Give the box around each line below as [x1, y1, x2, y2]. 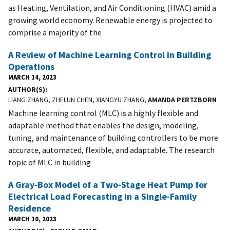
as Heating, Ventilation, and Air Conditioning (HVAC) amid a [8, 2, 216, 13]
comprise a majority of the [8, 27, 102, 37]
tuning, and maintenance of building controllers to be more [8, 132, 218, 143]
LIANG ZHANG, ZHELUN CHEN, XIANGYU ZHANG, [8, 94, 148, 104]
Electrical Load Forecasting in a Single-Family [8, 190, 197, 202]
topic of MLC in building [8, 157, 91, 167]
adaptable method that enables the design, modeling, [8, 120, 199, 130]
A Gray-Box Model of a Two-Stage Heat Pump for [8, 178, 207, 190]
